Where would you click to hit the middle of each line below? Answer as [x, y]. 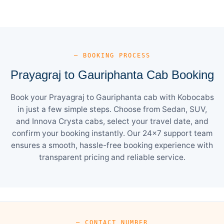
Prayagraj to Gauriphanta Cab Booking [112, 74]
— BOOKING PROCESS [112, 55]
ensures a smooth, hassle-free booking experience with [112, 145]
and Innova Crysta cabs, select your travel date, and [112, 121]
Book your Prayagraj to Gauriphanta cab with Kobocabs [112, 97]
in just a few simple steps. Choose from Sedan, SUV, [112, 109]
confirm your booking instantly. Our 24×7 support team [112, 133]
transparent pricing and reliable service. [112, 157]
